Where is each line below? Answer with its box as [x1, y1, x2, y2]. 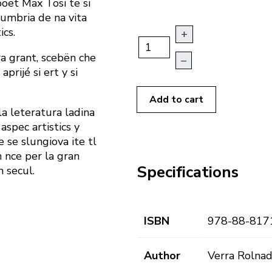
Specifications [137, 161, 239, 183]
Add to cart [149, 93, 203, 107]
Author [144, 248, 180, 263]
